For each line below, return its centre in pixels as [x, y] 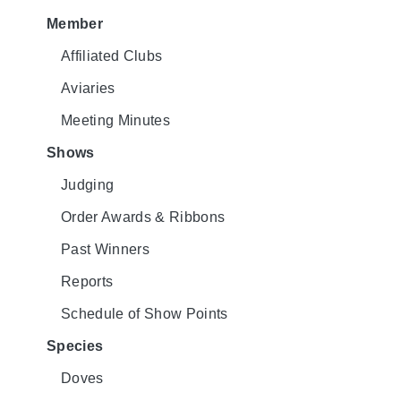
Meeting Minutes [115, 120]
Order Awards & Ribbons [143, 217]
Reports [87, 281]
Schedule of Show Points [145, 313]
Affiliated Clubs [112, 55]
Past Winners [105, 249]
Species [75, 346]
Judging [88, 184]
